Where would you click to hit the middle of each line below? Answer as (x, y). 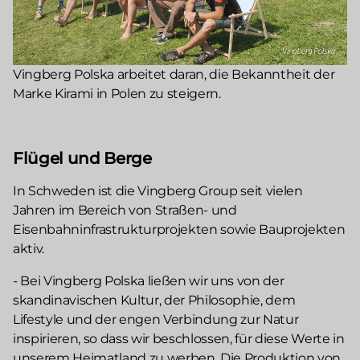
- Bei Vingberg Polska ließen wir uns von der (149, 281)
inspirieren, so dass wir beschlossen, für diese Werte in (179, 339)
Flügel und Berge (82, 159)
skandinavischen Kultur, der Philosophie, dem (154, 301)
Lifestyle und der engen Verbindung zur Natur (156, 320)
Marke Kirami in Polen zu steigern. (117, 94)
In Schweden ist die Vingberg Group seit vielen (158, 191)
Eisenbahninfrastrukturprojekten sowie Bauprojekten (179, 230)
